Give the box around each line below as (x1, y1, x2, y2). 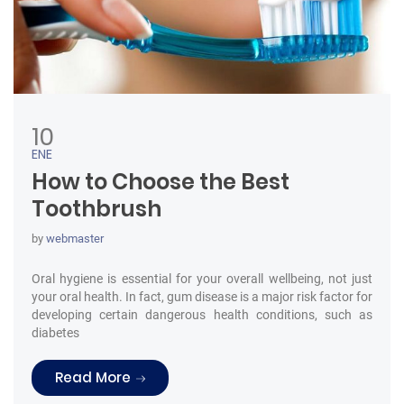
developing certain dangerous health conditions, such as (32, 307, 372, 322)
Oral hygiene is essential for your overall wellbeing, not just (32, 271, 372, 286)
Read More (55, 367, 131, 387)
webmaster (46, 231, 104, 245)
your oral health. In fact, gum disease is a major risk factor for (32, 289, 372, 304)
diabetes (32, 325, 79, 340)
